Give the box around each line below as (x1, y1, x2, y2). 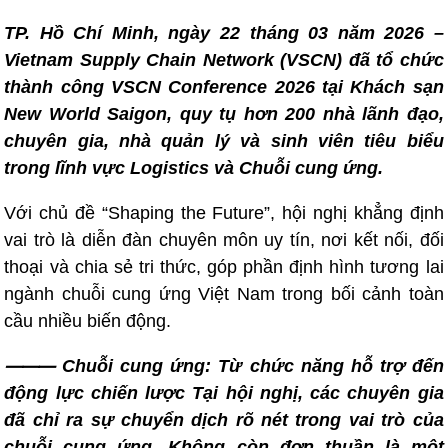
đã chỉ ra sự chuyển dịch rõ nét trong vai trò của (4, 410, 444, 430)
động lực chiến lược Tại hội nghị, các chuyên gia (4, 383, 444, 403)
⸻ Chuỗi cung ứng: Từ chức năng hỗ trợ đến (4, 356, 444, 376)
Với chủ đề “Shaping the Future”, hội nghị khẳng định (4, 203, 444, 223)
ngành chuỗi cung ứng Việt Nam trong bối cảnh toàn (4, 284, 444, 304)
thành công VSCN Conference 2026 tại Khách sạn (4, 77, 444, 97)
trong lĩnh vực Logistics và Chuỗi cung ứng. (4, 158, 384, 178)
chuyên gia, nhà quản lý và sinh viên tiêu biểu (4, 131, 444, 151)
